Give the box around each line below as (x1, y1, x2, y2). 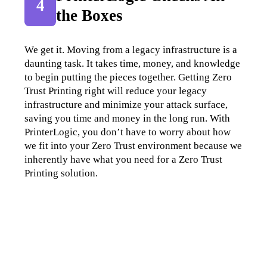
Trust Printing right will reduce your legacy (24, 85, 207, 97)
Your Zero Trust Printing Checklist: (60, 213, 206, 223)
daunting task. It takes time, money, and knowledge (24, 57, 241, 69)
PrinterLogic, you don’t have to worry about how (24, 126, 231, 138)
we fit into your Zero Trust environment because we (24, 139, 243, 151)
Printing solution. (24, 167, 98, 179)
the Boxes (55, 6, 123, 24)
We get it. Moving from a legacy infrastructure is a (24, 44, 238, 55)
